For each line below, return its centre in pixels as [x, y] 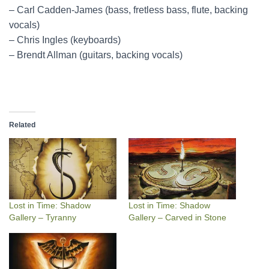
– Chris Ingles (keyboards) [65, 40]
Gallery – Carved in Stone [177, 218]
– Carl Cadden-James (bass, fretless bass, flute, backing [128, 10]
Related [22, 125]
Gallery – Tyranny [43, 218]
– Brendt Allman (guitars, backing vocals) [96, 55]
